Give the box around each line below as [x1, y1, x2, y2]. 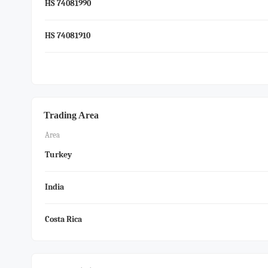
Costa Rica [45, 214, 82, 224]
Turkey [45, 150, 72, 160]
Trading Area [44, 109, 99, 121]
